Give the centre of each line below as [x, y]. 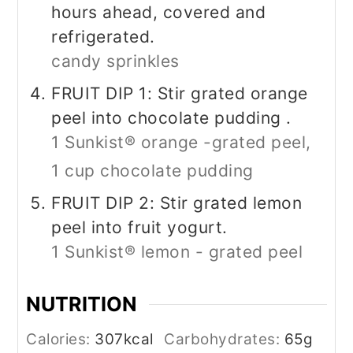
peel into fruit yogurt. [139, 228]
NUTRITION [82, 305]
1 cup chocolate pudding [152, 171]
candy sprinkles [115, 61]
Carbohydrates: [224, 340]
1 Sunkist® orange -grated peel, [181, 143]
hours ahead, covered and [159, 13]
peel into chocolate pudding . [171, 118]
